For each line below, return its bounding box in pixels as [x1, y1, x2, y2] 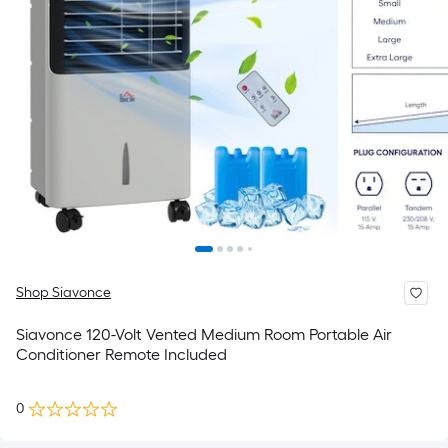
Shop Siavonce [16, 284, 111, 301]
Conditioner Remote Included [16, 345, 227, 364]
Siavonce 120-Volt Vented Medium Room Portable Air [16, 325, 393, 344]
